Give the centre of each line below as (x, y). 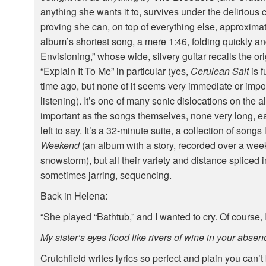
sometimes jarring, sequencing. (106, 175)
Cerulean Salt (220, 71)
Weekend (60, 145)
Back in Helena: (74, 196)
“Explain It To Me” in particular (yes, (116, 71)
